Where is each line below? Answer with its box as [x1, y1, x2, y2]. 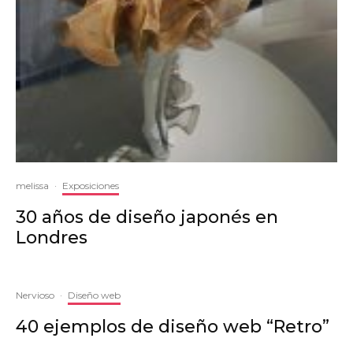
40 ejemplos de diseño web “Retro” [16, 315, 329, 337]
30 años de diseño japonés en [16, 206, 278, 228]
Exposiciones [62, 179, 119, 191]
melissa [16, 179, 49, 191]
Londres [16, 226, 87, 248]
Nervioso [16, 288, 54, 301]
